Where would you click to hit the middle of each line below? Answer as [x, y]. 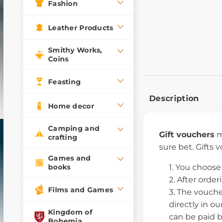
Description [174, 98]
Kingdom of [70, 212]
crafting [63, 137]
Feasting [65, 82]
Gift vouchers [187, 135]
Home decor [71, 106]
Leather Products [81, 28]
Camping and [74, 128]
